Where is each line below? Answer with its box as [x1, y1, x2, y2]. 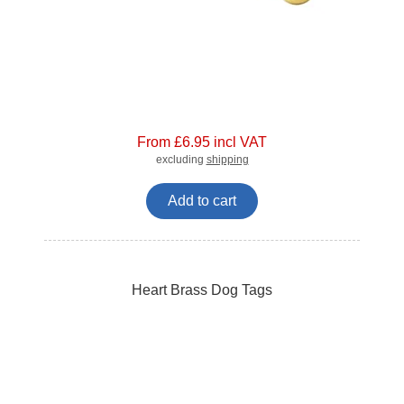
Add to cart [168, 193, 236, 209]
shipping [206, 153, 249, 167]
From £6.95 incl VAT [137, 134, 267, 151]
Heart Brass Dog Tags [132, 281, 272, 298]
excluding [155, 153, 207, 167]
